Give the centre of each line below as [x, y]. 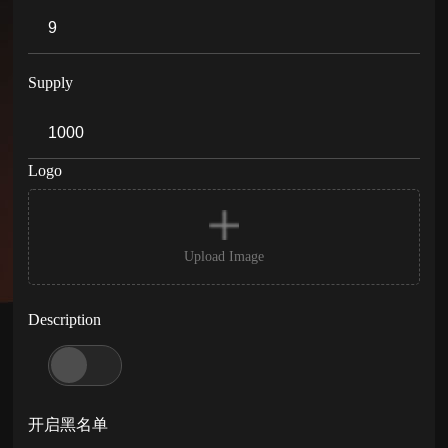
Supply [51, 82]
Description [65, 319]
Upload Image [223, 256]
